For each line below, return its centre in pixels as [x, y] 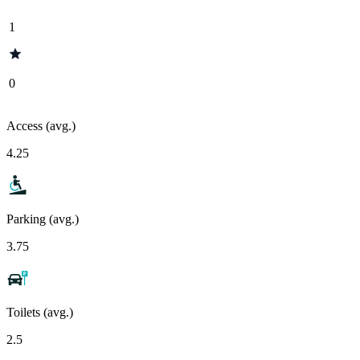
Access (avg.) [41, 125]
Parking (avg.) [43, 219]
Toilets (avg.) [40, 312]
